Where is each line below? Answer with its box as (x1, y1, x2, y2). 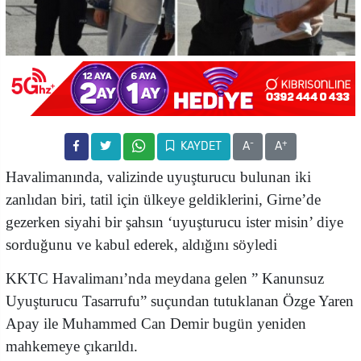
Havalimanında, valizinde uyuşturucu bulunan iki (6, 168, 311, 185)
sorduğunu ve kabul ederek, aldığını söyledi (6, 235, 277, 253)
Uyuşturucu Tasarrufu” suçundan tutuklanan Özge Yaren (6, 292, 354, 309)
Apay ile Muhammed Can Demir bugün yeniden (6, 314, 306, 332)
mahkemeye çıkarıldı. (6, 337, 138, 355)
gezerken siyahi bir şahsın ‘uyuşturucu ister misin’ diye (6, 213, 343, 230)
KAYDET (177, 139, 222, 154)
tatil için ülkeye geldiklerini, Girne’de (90, 190, 321, 208)
